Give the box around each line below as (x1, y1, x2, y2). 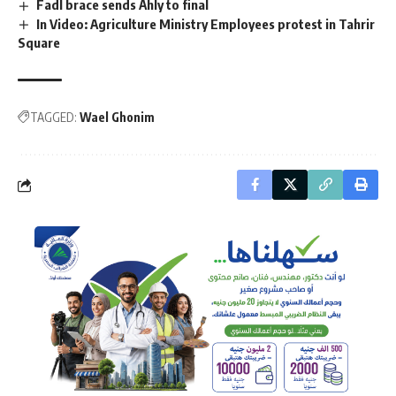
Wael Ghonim (80, 110, 155, 126)
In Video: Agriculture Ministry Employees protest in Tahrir (36, 15, 376, 32)
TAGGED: (30, 110, 77, 126)
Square (18, 34, 60, 51)
